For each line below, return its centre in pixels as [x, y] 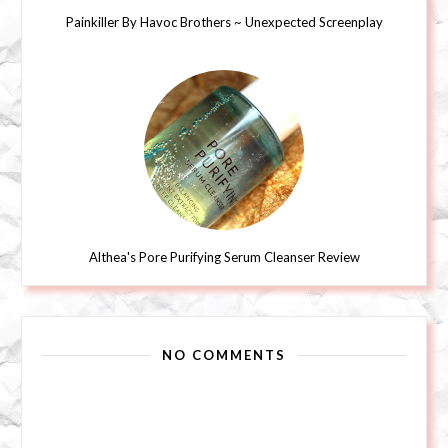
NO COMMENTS [224, 354]
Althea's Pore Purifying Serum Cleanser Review [224, 256]
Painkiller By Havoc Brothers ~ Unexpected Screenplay [224, 21]
